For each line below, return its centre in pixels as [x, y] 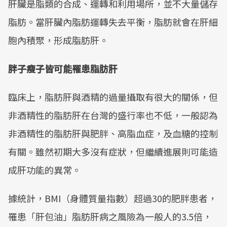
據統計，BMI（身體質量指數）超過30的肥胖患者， [112, 198]
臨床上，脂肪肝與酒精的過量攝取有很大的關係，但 [113, 97]
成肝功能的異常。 [45, 170]
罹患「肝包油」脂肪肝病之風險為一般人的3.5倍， [110, 216]
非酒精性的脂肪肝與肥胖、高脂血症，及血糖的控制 [113, 133]
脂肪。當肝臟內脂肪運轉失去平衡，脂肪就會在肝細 [113, 22]
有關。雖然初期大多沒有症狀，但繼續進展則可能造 [113, 152]
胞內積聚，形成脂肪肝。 [58, 40]
